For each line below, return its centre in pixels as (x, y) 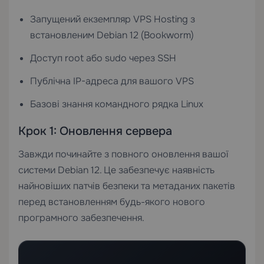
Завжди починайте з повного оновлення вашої (123, 154)
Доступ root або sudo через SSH (103, 58)
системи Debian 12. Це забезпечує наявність (116, 170)
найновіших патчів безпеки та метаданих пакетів (127, 186)
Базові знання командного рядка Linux (117, 104)
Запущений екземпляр (82, 19)
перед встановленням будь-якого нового (112, 202)
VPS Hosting (161, 19)
